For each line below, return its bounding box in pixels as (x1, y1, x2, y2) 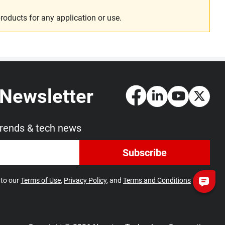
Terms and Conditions (123, 176, 191, 184)
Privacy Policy (64, 176, 106, 184)
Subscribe (123, 147, 167, 159)
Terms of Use (21, 176, 61, 184)
